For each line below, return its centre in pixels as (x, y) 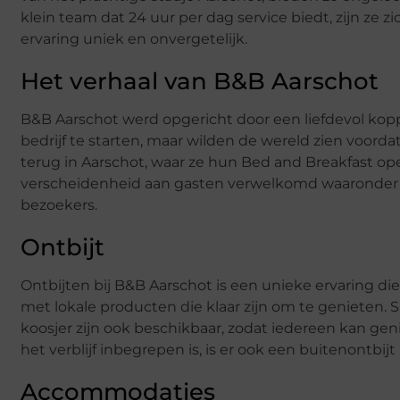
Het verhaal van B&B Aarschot (200, 81)
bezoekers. (59, 204)
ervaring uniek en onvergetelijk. (134, 38)
